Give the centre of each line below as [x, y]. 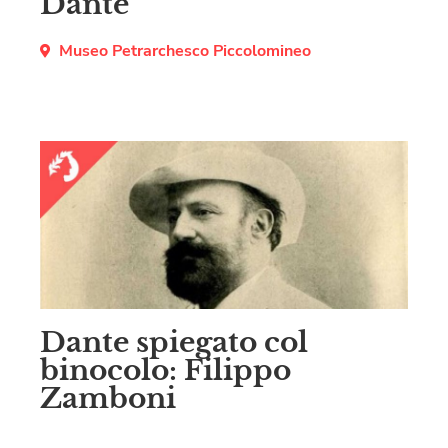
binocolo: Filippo [165, 371]
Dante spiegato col [174, 343]
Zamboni [108, 399]
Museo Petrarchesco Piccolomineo [185, 51]
